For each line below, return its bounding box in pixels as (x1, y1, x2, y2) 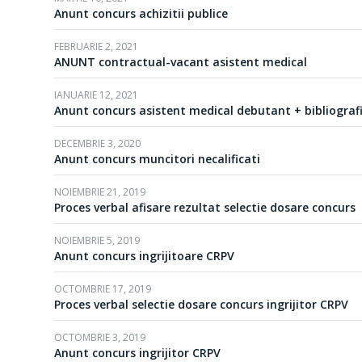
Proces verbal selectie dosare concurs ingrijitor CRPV (54, 297, 348, 312)
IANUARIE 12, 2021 (54, 88, 138, 102)
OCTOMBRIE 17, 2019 (54, 282, 151, 296)
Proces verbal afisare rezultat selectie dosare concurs (54, 200, 356, 215)
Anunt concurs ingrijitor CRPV (54, 345, 221, 360)
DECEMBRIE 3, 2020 (54, 137, 141, 150)
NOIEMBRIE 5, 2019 (54, 234, 140, 247)
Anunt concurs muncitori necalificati (54, 151, 260, 166)
